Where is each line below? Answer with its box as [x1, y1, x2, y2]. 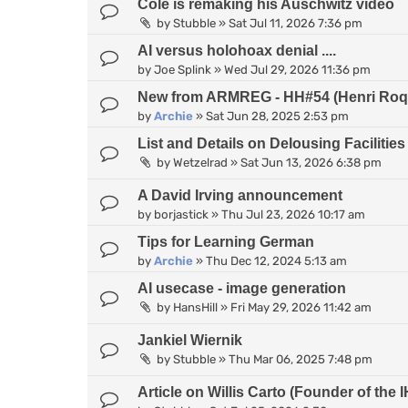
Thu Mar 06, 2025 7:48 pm [229, 352, 372, 366]
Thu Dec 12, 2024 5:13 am [206, 253, 347, 268]
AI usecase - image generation [138, 280, 346, 296]
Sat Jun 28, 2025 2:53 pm [206, 108, 349, 123]
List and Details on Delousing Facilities [138, 135, 405, 151]
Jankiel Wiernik [138, 331, 242, 348]
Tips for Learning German [138, 233, 314, 250]
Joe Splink [154, 62, 211, 76]
